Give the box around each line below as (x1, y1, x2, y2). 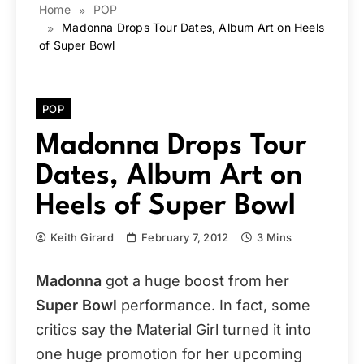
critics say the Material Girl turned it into (36, 321, 311, 338)
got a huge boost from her (102, 272, 289, 289)
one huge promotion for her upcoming (36, 345, 302, 362)
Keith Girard (50, 231, 115, 244)
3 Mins (256, 231, 292, 244)
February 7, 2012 (141, 231, 229, 244)
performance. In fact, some (117, 297, 310, 314)
